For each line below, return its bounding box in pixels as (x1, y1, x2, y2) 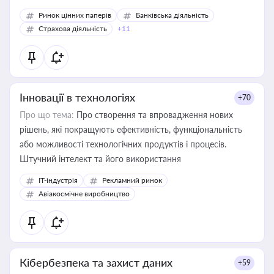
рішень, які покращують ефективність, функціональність (20, 124, 242, 135)
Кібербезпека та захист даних (20, 256, 172, 269)
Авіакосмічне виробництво (39, 189, 130, 198)
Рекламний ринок (102, 176, 162, 185)
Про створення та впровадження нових (74, 109, 233, 120)
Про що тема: (20, 109, 74, 120)
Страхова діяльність (39, 24, 107, 33)
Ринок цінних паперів (39, 10, 111, 20)
